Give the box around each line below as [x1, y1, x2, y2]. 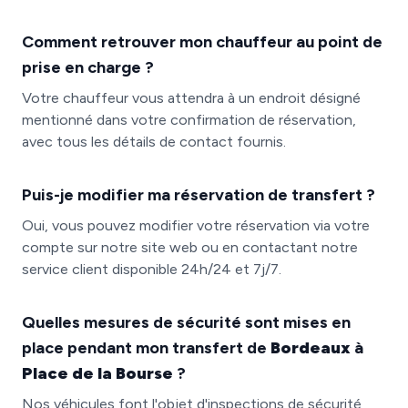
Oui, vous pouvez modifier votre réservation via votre [22, 217, 370, 234]
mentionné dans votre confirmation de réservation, [22, 111, 356, 128]
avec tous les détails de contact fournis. [22, 133, 286, 150]
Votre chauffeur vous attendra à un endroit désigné [22, 89, 361, 107]
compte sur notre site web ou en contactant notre [22, 239, 358, 256]
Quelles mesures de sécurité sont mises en [22, 312, 351, 332]
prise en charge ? [22, 57, 154, 77]
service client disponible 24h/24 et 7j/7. [22, 260, 281, 278]
